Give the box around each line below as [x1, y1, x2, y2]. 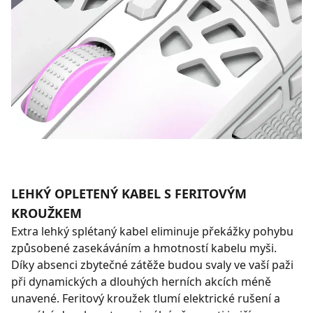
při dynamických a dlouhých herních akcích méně [11, 273, 271, 289]
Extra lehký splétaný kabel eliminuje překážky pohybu [11, 223, 293, 239]
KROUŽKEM [11, 204, 82, 221]
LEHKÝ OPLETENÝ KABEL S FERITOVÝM [11, 184, 247, 202]
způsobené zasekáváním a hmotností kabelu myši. [11, 240, 277, 256]
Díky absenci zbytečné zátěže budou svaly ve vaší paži [11, 256, 293, 272]
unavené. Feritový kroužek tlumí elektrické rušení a [11, 290, 280, 306]
